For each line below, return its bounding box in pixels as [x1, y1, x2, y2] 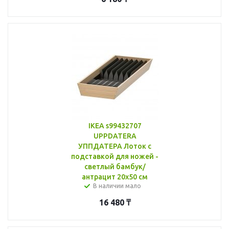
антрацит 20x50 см [82, 172, 148, 181]
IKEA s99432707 [88, 121, 142, 130]
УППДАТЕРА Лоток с [78, 142, 151, 150]
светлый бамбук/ [84, 162, 146, 171]
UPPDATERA [93, 131, 136, 140]
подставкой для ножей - [71, 152, 158, 161]
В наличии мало [93, 182, 141, 189]
